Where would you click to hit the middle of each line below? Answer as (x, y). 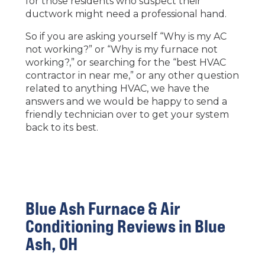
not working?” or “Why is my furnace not (121, 49)
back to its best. (62, 127)
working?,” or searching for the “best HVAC (125, 62)
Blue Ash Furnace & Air (103, 208)
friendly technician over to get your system (127, 114)
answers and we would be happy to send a (126, 101)
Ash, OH (51, 243)
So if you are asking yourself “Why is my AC (126, 36)
